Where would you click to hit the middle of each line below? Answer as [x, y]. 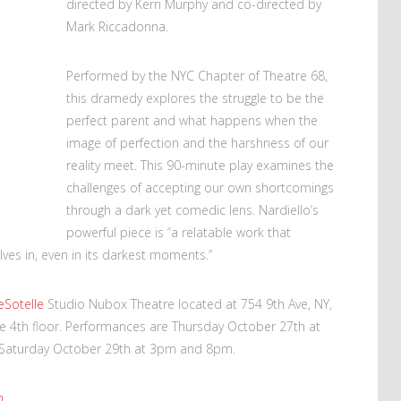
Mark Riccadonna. [117, 26]
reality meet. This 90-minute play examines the [200, 165]
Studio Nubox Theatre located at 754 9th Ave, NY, [188, 303]
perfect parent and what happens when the [192, 120]
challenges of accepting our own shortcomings [200, 187]
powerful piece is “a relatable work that [179, 232]
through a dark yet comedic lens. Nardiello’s [192, 209]
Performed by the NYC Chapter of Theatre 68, [197, 75]
